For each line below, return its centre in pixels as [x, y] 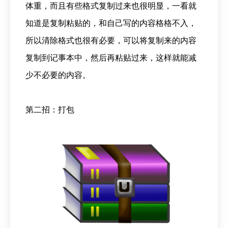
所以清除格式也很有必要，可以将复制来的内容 [111, 40]
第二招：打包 [50, 109]
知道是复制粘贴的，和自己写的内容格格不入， [111, 23]
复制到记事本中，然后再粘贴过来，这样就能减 [111, 58]
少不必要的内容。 [58, 75]
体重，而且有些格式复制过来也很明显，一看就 [111, 6]
